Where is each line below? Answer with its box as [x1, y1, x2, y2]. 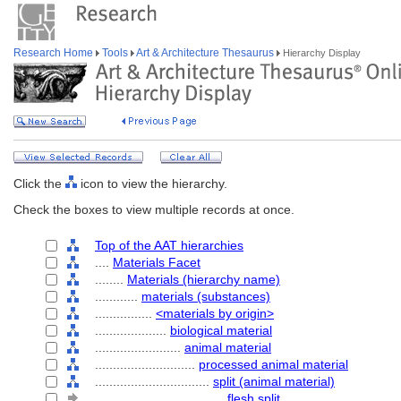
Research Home [13, 47, 96, 59]
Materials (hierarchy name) [127, 272, 280, 286]
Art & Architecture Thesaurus [134, 47, 277, 59]
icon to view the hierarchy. [77, 176, 227, 191]
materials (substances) [141, 289, 270, 303]
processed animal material [199, 357, 348, 371]
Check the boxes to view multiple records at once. [13, 202, 294, 217]
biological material [170, 323, 272, 337]
